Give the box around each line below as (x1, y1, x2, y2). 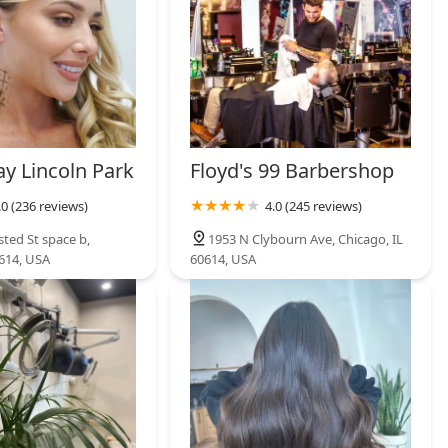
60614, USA (190, 249, 257, 268)
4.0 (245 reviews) (265, 196, 363, 215)
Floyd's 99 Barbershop (190, 156, 395, 184)
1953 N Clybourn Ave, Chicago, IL (208, 229, 404, 248)
